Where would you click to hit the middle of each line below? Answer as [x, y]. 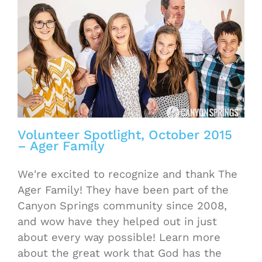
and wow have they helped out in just [117, 221]
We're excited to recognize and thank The [127, 174]
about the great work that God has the [120, 253]
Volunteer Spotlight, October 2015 [125, 134]
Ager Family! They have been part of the [123, 189]
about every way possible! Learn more [119, 237]
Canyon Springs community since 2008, [122, 205]
